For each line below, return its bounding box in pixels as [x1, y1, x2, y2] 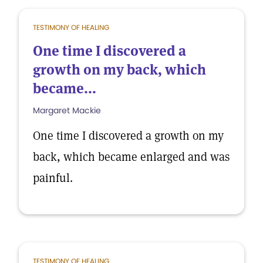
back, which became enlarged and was [33, 149, 230, 164]
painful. [33, 170, 73, 186]
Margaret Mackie [33, 104, 101, 116]
